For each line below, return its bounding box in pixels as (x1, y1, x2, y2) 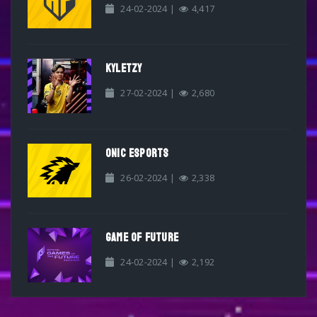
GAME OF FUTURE (105, 227, 178, 248)
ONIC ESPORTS (105, 142, 169, 163)
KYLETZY (105, 58, 142, 79)
